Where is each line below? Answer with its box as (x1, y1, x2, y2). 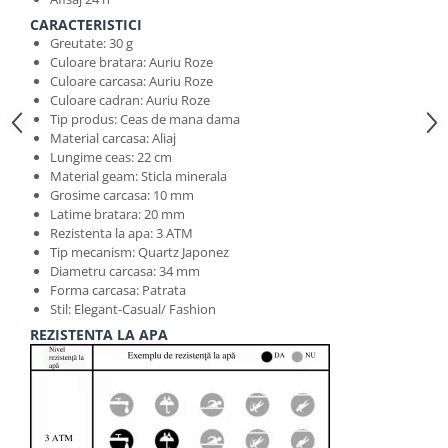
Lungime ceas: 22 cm (50, 148, 172, 166)
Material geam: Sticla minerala (50, 167, 227, 185)
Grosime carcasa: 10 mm (50, 186, 194, 204)
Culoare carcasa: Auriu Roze (50, 72, 213, 90)
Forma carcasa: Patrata (50, 281, 186, 299)
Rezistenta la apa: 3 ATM (50, 224, 193, 242)
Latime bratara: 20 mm (50, 205, 185, 223)
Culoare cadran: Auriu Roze (50, 91, 210, 109)
